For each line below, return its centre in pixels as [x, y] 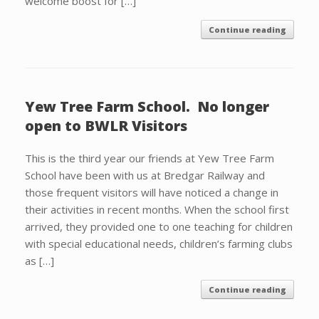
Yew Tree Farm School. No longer [147, 106]
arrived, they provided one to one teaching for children [159, 226]
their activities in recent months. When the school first [157, 209]
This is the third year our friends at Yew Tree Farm [150, 158]
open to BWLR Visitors [106, 126]
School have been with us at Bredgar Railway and [145, 175]
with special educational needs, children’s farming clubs [159, 244]
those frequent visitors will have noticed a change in [152, 192]
